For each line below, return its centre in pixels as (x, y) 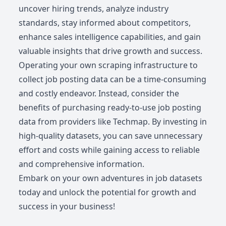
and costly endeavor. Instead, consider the (99, 94)
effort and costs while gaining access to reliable (109, 150)
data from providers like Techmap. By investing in (113, 122)
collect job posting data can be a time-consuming (113, 79)
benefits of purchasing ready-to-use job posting (110, 108)
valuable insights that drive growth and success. (111, 51)
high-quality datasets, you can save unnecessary (111, 136)
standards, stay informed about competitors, (105, 23)
